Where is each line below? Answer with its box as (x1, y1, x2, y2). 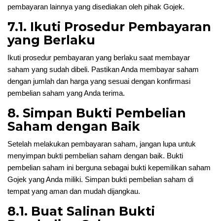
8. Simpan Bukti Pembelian (7, 106, 186, 120)
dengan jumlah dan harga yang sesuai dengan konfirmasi (7, 77, 190, 85)
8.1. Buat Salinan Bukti (7, 204, 155, 219)
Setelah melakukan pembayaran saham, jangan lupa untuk (7, 140, 196, 148)
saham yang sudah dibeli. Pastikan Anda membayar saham (7, 65, 199, 74)
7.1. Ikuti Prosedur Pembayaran (7, 19, 211, 34)
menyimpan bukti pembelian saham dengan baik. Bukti (7, 151, 183, 160)
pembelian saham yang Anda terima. (7, 89, 125, 97)
